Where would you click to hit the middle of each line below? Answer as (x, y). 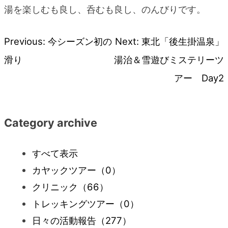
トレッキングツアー (74, 203)
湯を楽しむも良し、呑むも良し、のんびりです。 (105, 9)
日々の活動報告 (64, 220)
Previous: (25, 41)
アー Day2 (199, 78)
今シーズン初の (80, 41)
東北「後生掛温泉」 (183, 41)
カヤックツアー (64, 170)
